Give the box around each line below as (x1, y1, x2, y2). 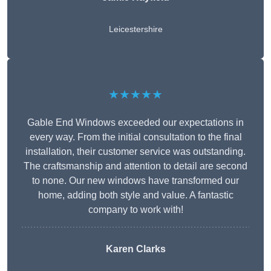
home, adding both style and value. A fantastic (38, 190, 233, 201)
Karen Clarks (105, 244, 166, 255)
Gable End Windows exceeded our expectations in (27, 117, 244, 128)
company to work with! (88, 204, 183, 215)
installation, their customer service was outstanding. (25, 146, 246, 157)
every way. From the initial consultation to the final (29, 132, 242, 143)
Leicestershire (108, 24, 163, 34)
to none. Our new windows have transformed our (32, 175, 239, 186)
